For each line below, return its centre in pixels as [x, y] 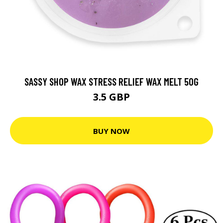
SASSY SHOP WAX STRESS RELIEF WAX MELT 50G [111, 81]
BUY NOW [111, 131]
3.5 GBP [111, 97]
